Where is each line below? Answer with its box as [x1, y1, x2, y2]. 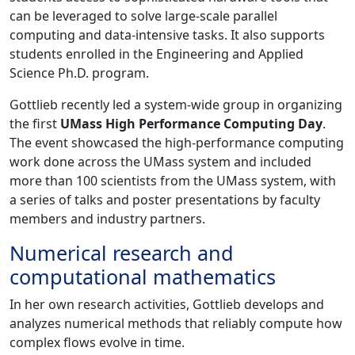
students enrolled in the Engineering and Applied [10, 45, 303, 63]
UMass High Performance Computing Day [60, 115, 323, 133]
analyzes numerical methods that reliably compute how [10, 315, 342, 333]
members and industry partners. [10, 210, 208, 228]
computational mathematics [10, 263, 276, 291]
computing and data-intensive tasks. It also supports [10, 26, 325, 44]
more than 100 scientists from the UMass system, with [10, 172, 336, 190]
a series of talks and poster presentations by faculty [10, 191, 320, 209]
